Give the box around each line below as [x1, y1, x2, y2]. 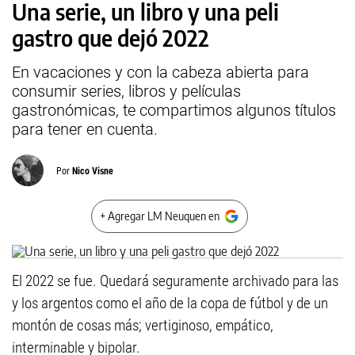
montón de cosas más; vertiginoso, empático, [12, 316, 273, 334]
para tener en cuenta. [12, 120, 158, 139]
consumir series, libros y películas [12, 82, 241, 101]
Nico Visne [72, 166, 113, 177]
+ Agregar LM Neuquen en [100, 209, 219, 223]
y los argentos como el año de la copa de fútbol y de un [12, 294, 328, 312]
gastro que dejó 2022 [12, 24, 209, 52]
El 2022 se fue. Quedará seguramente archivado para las [12, 272, 338, 290]
